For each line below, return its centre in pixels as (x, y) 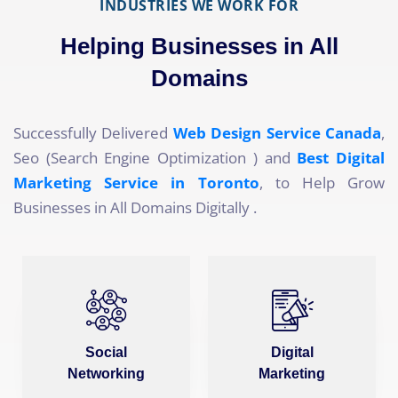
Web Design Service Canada (277, 132)
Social (106, 352)
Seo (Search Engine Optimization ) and (155, 157)
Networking (106, 373)
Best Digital (341, 157)
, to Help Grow (322, 182)
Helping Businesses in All (199, 46)
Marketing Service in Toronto (136, 182)
